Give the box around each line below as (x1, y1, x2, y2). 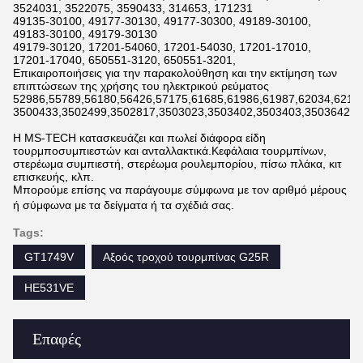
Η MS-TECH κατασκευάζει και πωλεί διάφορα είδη (13, 131, 266, 144)
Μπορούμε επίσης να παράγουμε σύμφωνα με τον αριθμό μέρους (13, 183, 347, 196)
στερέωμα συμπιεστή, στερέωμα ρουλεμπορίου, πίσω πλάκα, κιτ (13, 157, 342, 170)
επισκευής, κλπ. (13, 170, 94, 183)
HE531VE (24, 281, 74, 294)
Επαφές (32, 330, 81, 348)
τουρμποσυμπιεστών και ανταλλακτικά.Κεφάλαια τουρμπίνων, (13, 144, 327, 157)
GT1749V (24, 250, 74, 263)
